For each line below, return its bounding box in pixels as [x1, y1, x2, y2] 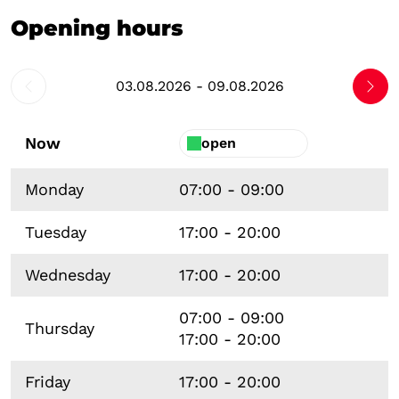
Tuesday [25, 222, 86, 241]
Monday [25, 179, 84, 199]
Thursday [25, 318, 94, 338]
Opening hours [11, 14, 183, 41]
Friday [25, 371, 70, 391]
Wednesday [25, 265, 110, 284]
